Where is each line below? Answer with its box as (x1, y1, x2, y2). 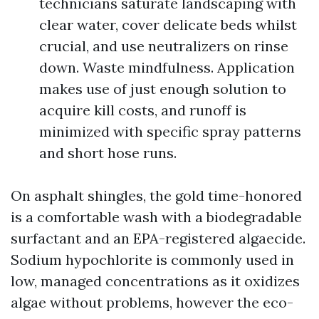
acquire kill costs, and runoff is (39, 101, 246, 119)
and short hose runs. (39, 144, 177, 162)
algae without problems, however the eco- (11, 293, 293, 311)
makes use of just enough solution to (39, 80, 286, 98)
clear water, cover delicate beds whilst (39, 16, 297, 33)
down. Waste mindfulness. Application (39, 58, 295, 76)
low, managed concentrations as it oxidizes (11, 272, 300, 290)
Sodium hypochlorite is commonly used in (11, 251, 294, 268)
